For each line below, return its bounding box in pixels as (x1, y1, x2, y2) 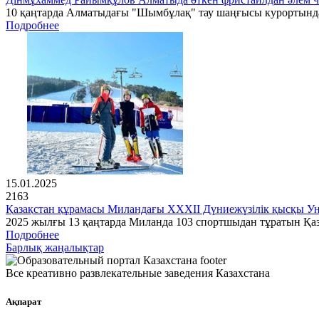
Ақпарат (6, 296, 41, 307)
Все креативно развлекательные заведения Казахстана (6, 267, 270, 280)
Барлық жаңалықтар (6, 241, 104, 254)
